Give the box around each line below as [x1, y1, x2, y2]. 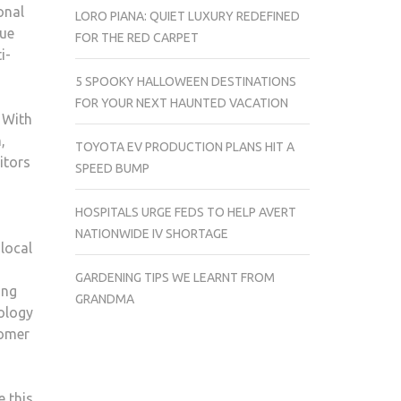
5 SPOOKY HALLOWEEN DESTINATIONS [74, 74, 296, 89]
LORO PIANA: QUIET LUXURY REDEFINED [74, 9, 300, 23]
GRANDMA [74, 292, 134, 306]
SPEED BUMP [74, 161, 149, 175]
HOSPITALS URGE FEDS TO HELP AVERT [74, 205, 296, 219]
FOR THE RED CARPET [74, 30, 199, 45]
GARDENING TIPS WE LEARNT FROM [74, 270, 275, 285]
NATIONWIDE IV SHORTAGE [74, 226, 228, 241]
